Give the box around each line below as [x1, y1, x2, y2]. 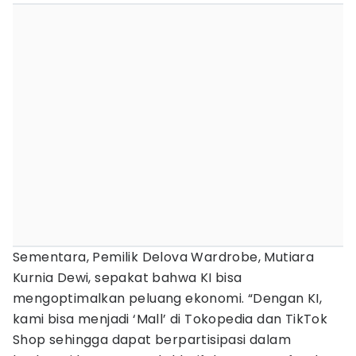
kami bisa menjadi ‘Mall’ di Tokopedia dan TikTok [13, 310, 328, 328]
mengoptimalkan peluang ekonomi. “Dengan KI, [13, 289, 323, 308]
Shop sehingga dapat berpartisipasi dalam [13, 331, 291, 349]
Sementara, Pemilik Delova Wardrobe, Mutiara [13, 248, 315, 266]
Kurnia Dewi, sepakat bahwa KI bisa [13, 269, 242, 287]
